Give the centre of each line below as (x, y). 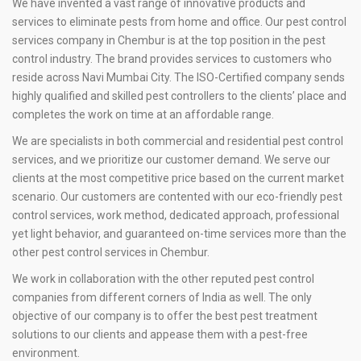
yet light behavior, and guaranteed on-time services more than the (179, 234)
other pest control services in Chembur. (111, 252)
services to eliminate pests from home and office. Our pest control (179, 22)
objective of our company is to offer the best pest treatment (165, 316)
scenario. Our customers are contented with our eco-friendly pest (177, 197)
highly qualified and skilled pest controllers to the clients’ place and (179, 96)
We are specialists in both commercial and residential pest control (178, 141)
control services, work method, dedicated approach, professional (176, 215)
